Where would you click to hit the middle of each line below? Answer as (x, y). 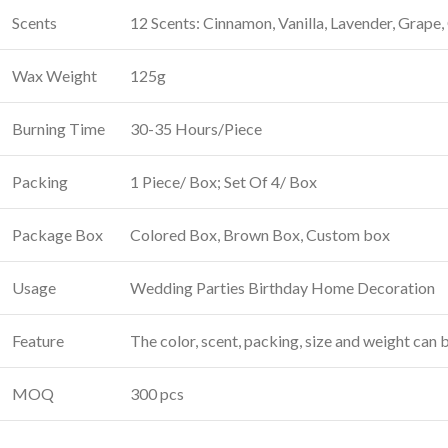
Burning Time (58, 128)
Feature (38, 340)
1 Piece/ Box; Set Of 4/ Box (223, 181)
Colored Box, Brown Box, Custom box (260, 234)
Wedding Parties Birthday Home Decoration (282, 287)
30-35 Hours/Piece (196, 128)
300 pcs (157, 393)
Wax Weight (54, 75)
